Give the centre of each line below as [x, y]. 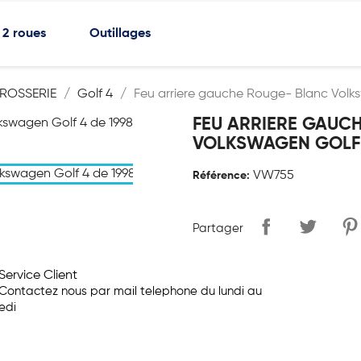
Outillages [120, 34]
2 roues [25, 34]
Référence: [221, 176]
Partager [218, 228]
